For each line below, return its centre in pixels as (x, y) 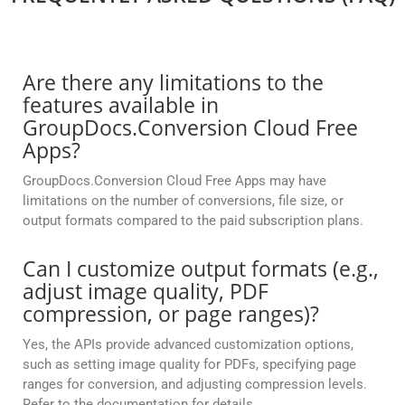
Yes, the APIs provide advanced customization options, (188, 345)
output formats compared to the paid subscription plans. (193, 221)
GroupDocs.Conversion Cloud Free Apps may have (174, 181)
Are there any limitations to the (173, 83)
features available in (121, 105)
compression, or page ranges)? (171, 314)
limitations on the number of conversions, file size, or (183, 201)
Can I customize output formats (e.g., (201, 269)
